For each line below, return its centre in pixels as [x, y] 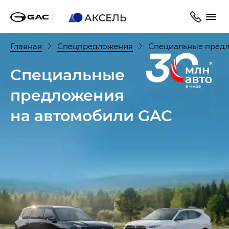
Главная [26, 46]
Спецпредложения [95, 46]
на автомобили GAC [91, 115]
